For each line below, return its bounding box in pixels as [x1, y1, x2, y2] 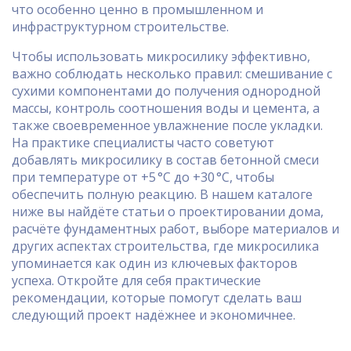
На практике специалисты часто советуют [12, 134, 274, 151]
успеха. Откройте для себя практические [12, 272, 261, 289]
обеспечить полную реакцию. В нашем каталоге [12, 186, 313, 203]
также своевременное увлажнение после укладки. [12, 117, 323, 134]
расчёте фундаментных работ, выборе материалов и [12, 220, 339, 237]
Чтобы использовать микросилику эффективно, [12, 48, 310, 65]
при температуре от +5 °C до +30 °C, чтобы [12, 168, 274, 186]
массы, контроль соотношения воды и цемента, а [12, 100, 320, 117]
